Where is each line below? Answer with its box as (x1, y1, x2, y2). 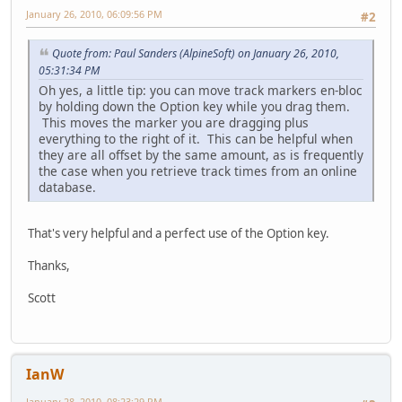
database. (39, 179, 96, 197)
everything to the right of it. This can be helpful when (39, 130, 353, 148)
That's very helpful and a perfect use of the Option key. (28, 225, 329, 242)
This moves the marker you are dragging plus (39, 114, 309, 132)
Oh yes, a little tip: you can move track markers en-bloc (39, 82, 363, 100)
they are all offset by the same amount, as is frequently (39, 146, 363, 164)
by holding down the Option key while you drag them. (39, 98, 350, 116)
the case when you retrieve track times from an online (39, 162, 357, 180)
